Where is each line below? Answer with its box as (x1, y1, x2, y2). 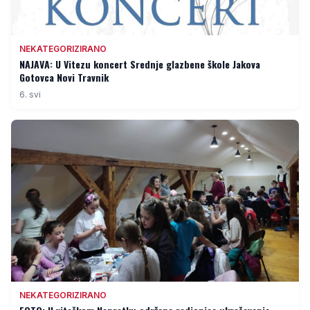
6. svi (19, 89, 41, 100)
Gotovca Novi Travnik (19, 70, 109, 85)
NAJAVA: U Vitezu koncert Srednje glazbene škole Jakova (19, 57, 130, 72)
